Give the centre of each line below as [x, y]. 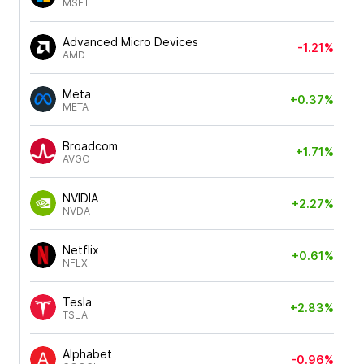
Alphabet [87, 353]
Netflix [81, 249]
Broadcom [90, 145]
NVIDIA [80, 197]
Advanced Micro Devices [130, 41]
